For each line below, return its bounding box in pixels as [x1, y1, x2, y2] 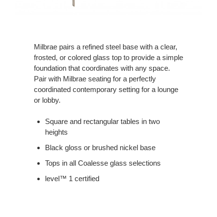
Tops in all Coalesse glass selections [45, 158, 161, 167]
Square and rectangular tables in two [45, 117, 160, 125]
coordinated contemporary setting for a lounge [34, 85, 178, 93]
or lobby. [34, 95, 61, 104]
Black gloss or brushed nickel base [45, 143, 155, 152]
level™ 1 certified [45, 174, 99, 183]
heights [45, 127, 68, 136]
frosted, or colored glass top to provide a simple [34, 53, 183, 62]
